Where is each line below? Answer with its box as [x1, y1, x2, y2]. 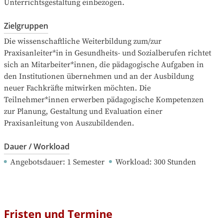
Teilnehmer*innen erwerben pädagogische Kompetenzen [4, 95, 204, 105]
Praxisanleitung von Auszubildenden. [4, 118, 134, 128]
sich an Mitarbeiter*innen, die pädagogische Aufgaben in [4, 60, 204, 70]
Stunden [167, 157, 196, 167]
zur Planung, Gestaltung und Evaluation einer [4, 107, 163, 117]
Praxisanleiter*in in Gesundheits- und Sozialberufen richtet [4, 48, 211, 58]
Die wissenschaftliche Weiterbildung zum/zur [4, 36, 162, 47]
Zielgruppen [4, 20, 48, 32]
